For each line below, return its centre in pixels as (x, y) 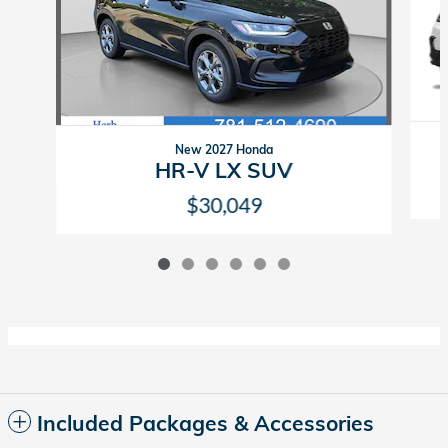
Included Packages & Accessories (205, 423)
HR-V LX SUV (224, 170)
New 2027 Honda (223, 150)
